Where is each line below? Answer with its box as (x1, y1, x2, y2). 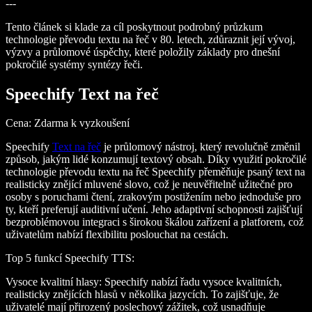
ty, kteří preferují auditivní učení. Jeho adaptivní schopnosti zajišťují (6, 203, 302, 216)
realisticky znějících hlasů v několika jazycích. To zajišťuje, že (6, 288, 279, 301)
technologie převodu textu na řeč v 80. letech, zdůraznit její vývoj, (6, 33, 295, 45)
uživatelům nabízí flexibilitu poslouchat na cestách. (6, 228, 228, 241)
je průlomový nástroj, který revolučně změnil (101, 141, 300, 153)
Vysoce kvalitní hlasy (6, 276, 99, 288)
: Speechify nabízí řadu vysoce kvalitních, (99, 276, 282, 288)
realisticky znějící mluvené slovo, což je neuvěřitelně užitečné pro (6, 178, 292, 191)
